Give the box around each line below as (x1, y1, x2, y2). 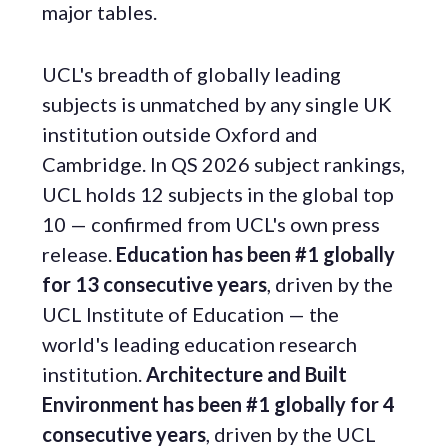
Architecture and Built (146, 362, 347, 386)
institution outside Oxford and (42, 122, 318, 146)
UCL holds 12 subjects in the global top (42, 182, 394, 206)
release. (42, 242, 116, 266)
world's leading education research (42, 332, 357, 356)
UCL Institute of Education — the (42, 302, 339, 326)
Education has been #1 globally (116, 242, 395, 266)
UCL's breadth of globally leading (42, 62, 341, 86)
